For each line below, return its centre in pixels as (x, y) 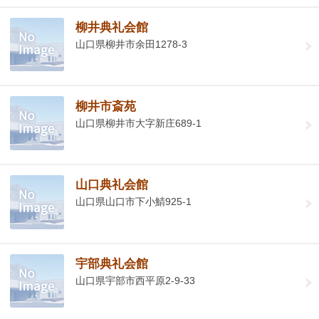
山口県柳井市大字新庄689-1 (139, 123)
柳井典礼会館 (112, 28)
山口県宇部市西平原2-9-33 (136, 280)
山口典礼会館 (112, 185)
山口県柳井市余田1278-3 (132, 45)
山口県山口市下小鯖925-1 (134, 202)
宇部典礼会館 (112, 263)
